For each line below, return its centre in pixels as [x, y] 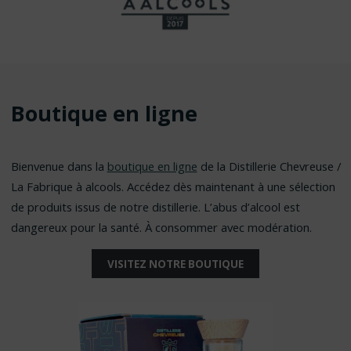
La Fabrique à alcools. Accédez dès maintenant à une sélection [173, 187]
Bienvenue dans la [59, 166]
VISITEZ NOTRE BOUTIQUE [175, 264]
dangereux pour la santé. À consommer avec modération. [161, 228]
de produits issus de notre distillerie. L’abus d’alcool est [155, 207]
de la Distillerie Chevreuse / [269, 166]
